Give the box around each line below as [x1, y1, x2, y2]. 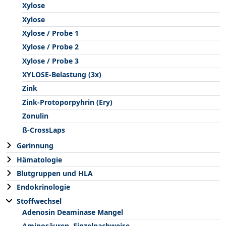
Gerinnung [17, 141, 53, 151]
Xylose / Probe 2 [22, 42, 79, 52]
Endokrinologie [17, 182, 70, 192]
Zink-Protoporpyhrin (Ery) [22, 97, 112, 107]
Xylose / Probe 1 [22, 28, 79, 38]
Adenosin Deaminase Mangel [22, 207, 123, 217]
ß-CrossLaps [22, 125, 65, 135]
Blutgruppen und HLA [17, 168, 93, 178]
